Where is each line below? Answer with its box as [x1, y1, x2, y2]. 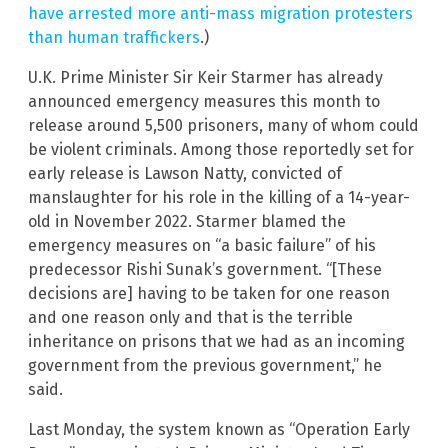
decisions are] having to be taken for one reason [28, 283, 390, 303]
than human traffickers [28, 27, 200, 47]
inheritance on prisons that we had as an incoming [28, 331, 405, 351]
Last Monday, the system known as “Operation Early [28, 419, 410, 439]
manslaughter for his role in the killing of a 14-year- [28, 187, 410, 207]
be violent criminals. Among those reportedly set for [28, 139, 414, 159]
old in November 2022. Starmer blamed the [28, 211, 346, 231]
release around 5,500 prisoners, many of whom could [28, 115, 419, 135]
